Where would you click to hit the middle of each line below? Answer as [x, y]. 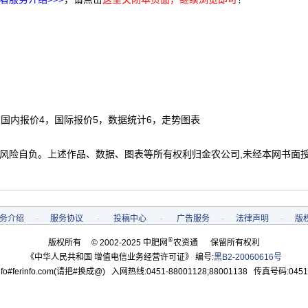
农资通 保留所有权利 [217, 243]
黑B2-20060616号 [248, 257]
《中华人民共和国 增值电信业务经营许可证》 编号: [120, 257]
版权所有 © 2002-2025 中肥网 [108, 243]
